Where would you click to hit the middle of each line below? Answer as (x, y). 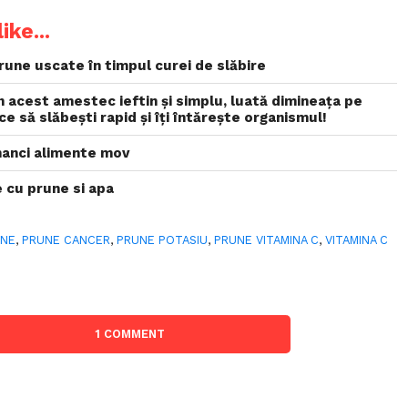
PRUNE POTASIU (163, 240)
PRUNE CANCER (66, 240)
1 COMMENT (130, 334)
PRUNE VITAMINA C (267, 240)
